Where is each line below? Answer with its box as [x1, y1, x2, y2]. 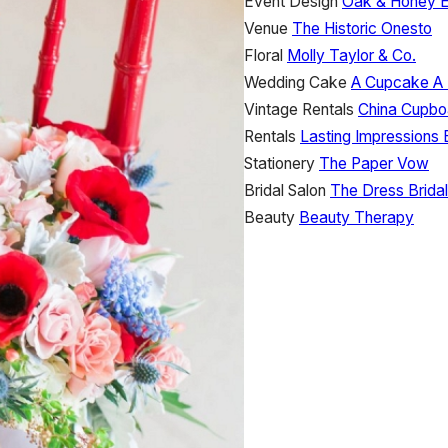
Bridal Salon [244, 180, 326, 200]
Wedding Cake [244, 72, 347, 92]
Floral [244, 45, 283, 65]
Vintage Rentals [244, 99, 354, 119]
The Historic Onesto [292, 18, 432, 38]
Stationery [244, 153, 315, 173]
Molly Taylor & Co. [287, 45, 416, 65]
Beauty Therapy [299, 207, 414, 227]
